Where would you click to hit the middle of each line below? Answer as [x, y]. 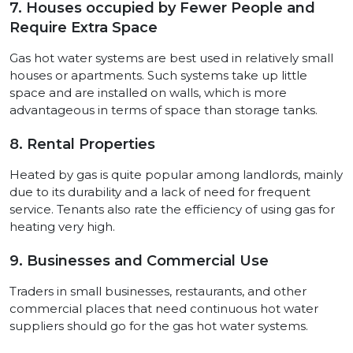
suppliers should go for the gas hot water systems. [160, 326]
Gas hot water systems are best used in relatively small [171, 58]
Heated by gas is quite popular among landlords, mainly [176, 175]
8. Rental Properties [82, 145]
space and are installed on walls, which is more [148, 93]
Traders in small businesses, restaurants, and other [158, 292]
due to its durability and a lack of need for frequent [160, 192]
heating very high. [62, 227]
